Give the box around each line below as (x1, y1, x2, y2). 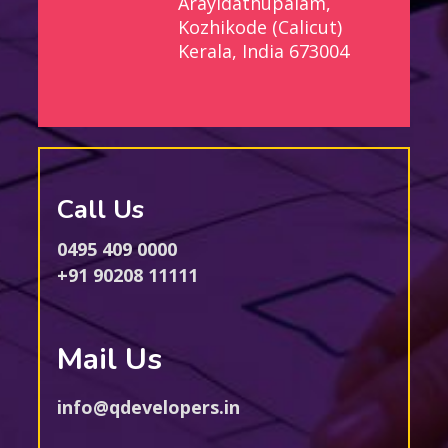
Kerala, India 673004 (178, 39, 350, 64)
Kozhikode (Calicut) (178, 15, 343, 40)
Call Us (56, 192, 144, 228)
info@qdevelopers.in (56, 395, 240, 420)
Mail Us (56, 339, 162, 381)
